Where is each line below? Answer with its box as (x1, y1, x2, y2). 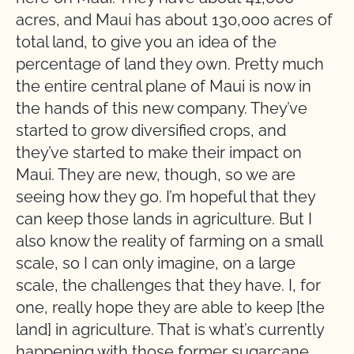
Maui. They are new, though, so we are (16, 165, 296, 184)
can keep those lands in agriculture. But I (16, 209, 312, 228)
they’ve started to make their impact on (16, 143, 302, 162)
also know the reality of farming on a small (16, 232, 322, 250)
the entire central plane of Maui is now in (16, 77, 311, 96)
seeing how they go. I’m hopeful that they (16, 187, 315, 206)
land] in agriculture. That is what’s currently (16, 320, 324, 339)
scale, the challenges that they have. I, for (16, 276, 321, 295)
